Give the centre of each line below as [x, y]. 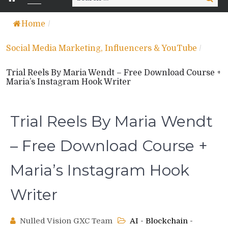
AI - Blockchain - [161, 221]
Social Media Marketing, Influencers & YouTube [102, 49]
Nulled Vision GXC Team [66, 221]
